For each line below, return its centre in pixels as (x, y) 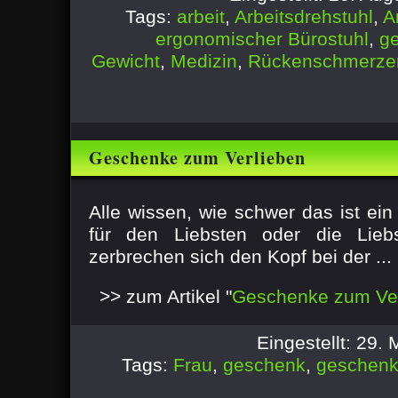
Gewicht (126, 61)
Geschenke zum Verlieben (197, 158)
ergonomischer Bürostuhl (262, 39)
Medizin (204, 61)
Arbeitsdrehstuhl (304, 16)
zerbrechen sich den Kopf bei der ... (240, 256)
